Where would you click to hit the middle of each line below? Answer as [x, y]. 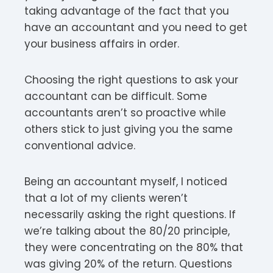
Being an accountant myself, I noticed [126, 181]
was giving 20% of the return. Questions [128, 264]
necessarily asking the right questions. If [130, 214]
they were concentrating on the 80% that [134, 247]
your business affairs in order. [102, 44]
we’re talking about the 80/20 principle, [127, 231]
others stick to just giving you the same [129, 129]
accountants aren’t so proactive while [125, 112]
